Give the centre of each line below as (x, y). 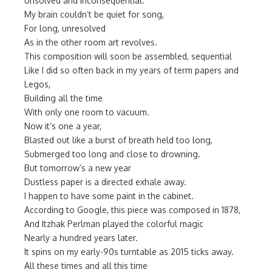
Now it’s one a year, (63, 126)
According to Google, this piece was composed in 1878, (132, 210)
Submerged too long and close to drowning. (112, 154)
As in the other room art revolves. (91, 42)
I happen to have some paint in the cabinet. (109, 196)
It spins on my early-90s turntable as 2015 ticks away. (129, 252)
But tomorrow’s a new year (78, 168)
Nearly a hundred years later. (81, 238)
